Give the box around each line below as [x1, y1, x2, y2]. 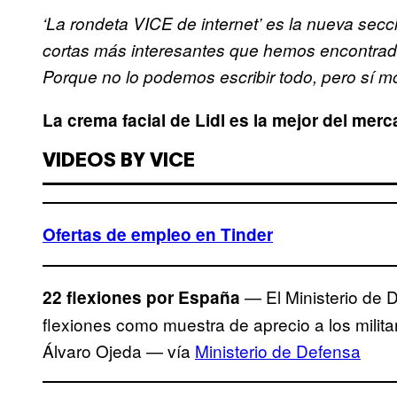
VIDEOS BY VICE [43, 152, 195, 171]
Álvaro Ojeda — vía [43, 338, 195, 362]
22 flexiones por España [43, 284, 245, 309]
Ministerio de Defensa [195, 338, 361, 362]
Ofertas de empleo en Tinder [43, 222, 273, 246]
